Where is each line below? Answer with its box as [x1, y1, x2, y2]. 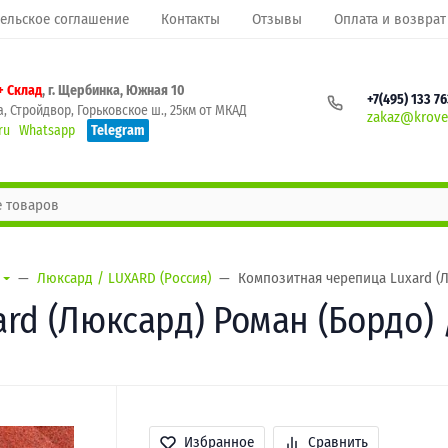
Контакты [161, 10, 220, 28]
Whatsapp [19, 121, 75, 139]
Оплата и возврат [334, 10, 446, 28]
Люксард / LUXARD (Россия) [36, 269, 211, 287]
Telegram [91, 121, 145, 139]
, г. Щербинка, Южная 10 [42, 81, 185, 99]
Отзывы [252, 10, 302, 28]
